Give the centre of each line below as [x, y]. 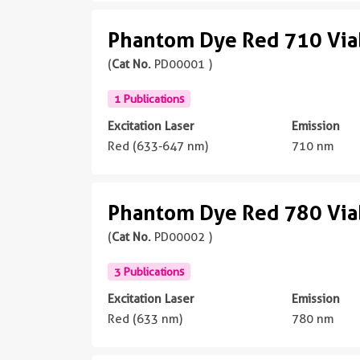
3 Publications [149, 271]
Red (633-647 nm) [158, 146]
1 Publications [149, 98]
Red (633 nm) [145, 319]
